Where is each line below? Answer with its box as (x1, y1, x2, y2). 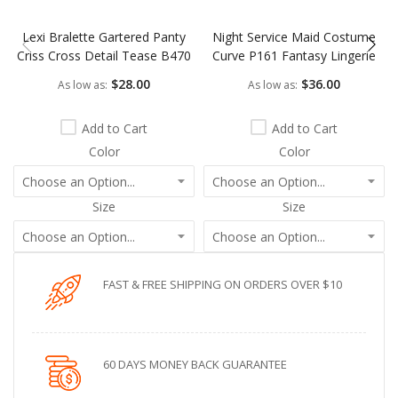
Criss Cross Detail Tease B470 (17, 46, 191, 64)
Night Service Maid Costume (212, 28, 376, 45)
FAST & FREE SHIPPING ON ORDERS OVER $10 (103, 276, 342, 292)
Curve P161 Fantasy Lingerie (212, 46, 376, 64)
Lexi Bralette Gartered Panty (22, 28, 186, 45)
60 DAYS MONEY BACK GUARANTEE (103, 356, 287, 372)
